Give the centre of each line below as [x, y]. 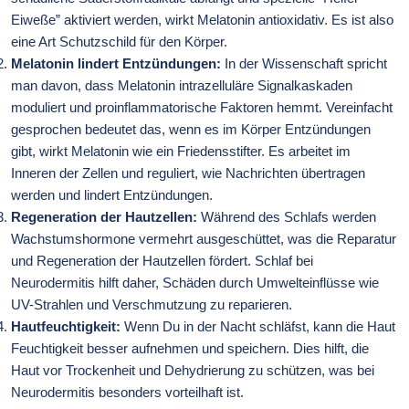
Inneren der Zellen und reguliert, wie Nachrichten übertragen [188, 173]
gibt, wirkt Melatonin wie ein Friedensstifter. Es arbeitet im [181, 151]
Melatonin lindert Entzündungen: [116, 63]
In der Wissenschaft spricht [304, 63]
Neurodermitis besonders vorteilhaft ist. [127, 392]
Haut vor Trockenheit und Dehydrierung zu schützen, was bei [193, 370]
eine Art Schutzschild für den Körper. [121, 41]
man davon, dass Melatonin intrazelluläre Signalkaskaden [182, 85]
